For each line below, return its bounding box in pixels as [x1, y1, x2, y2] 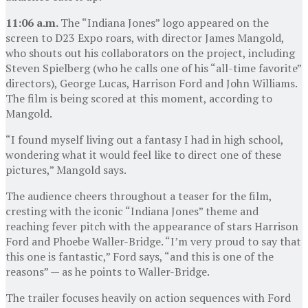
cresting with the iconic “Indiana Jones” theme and [5, 203, 258, 219]
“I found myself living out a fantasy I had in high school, [5, 131, 283, 147]
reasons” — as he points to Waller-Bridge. [5, 263, 210, 279]
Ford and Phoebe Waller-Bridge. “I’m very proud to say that [5, 233, 301, 249]
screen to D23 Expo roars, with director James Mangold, [5, 30, 284, 45]
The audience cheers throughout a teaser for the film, [5, 188, 272, 203]
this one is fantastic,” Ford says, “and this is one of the [5, 248, 274, 264]
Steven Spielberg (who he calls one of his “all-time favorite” [5, 60, 301, 76]
